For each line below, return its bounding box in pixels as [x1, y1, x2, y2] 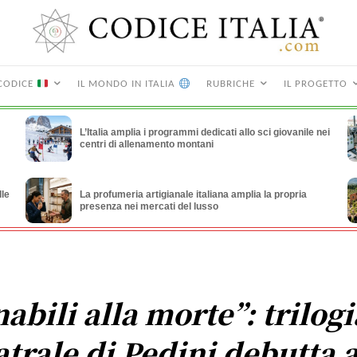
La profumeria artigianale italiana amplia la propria [79, 188, 307, 200]
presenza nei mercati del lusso [79, 200, 218, 212]
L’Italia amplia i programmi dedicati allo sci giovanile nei [79, 127, 330, 139]
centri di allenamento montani [79, 139, 214, 151]
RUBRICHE [206, 79, 255, 90]
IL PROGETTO [283, 79, 347, 90]
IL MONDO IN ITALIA [77, 79, 178, 90]
